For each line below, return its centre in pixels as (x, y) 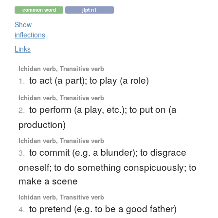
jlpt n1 (90, 9)
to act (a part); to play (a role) (89, 79)
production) (42, 124)
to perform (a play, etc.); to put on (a (103, 109)
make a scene (48, 180)
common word (39, 9)
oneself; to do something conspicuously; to (107, 166)
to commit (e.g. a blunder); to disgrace (108, 151)
